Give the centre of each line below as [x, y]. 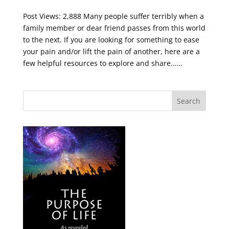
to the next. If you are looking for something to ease [111, 40]
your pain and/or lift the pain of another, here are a [111, 52]
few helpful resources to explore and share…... [102, 63]
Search [189, 101]
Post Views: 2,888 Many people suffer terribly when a [113, 16]
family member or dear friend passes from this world [114, 28]
